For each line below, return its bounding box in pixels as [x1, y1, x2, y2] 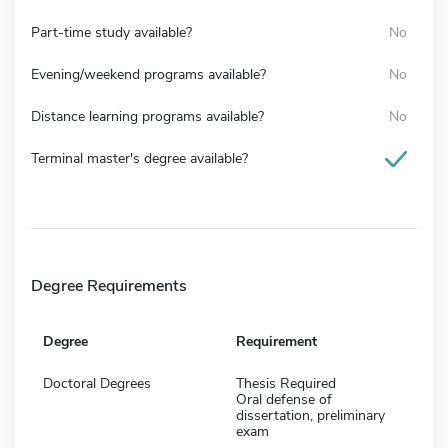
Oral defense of [236, 389, 332, 409]
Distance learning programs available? [31, 106, 264, 126]
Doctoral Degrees [43, 373, 151, 393]
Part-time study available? [31, 22, 192, 42]
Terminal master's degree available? [31, 148, 248, 168]
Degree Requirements [31, 274, 187, 297]
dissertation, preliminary [236, 405, 385, 425]
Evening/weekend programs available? [31, 64, 266, 84]
